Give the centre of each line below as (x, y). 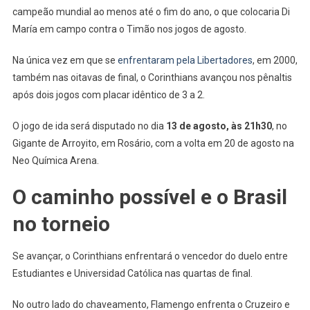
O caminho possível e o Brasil (149, 197)
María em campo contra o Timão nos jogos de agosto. (129, 29)
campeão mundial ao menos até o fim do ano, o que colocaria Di (151, 11)
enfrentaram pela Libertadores (185, 60)
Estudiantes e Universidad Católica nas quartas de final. (132, 273)
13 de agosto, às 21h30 (219, 126)
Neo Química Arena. (55, 160)
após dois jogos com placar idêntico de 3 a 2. (108, 94)
